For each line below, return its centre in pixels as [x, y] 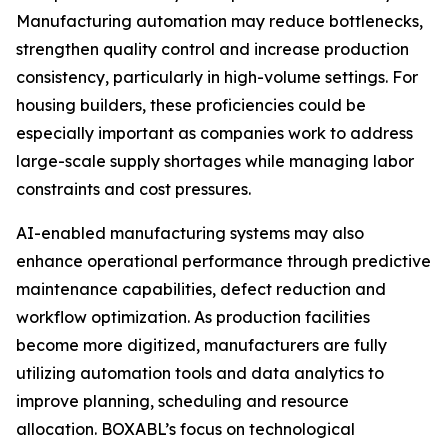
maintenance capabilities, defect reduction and [201, 289]
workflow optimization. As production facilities [193, 317]
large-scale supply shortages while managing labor [215, 161]
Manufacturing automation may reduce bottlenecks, [219, 21]
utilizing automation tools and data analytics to [200, 373]
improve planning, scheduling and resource [182, 401]
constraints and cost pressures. [133, 189]
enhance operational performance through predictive [223, 261]
